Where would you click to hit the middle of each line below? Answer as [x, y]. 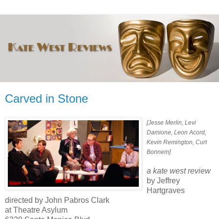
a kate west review [179, 171]
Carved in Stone [46, 99]
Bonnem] [159, 152]
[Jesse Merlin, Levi [171, 123]
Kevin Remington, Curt [177, 142]
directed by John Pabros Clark [57, 200]
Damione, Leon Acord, [176, 133]
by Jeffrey [163, 181]
